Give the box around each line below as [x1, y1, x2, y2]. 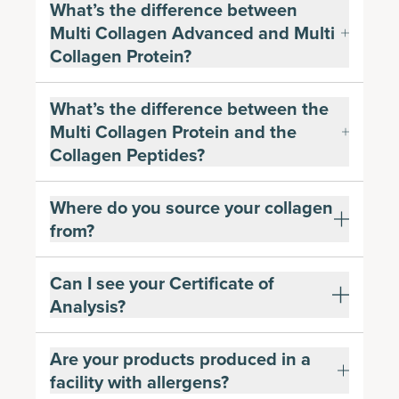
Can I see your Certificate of [50, 269, 274, 297]
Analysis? [50, 292, 126, 320]
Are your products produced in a [50, 345, 311, 372]
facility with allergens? [50, 368, 229, 395]
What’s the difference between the [50, 94, 329, 122]
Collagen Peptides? [50, 141, 205, 168]
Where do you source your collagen [50, 193, 333, 221]
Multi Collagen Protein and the [50, 118, 297, 145]
